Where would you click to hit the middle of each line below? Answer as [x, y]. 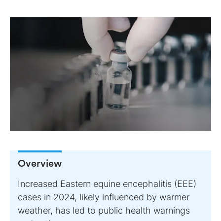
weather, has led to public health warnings [104, 210]
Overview [40, 164]
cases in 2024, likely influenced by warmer [104, 197]
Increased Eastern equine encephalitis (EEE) [107, 184]
